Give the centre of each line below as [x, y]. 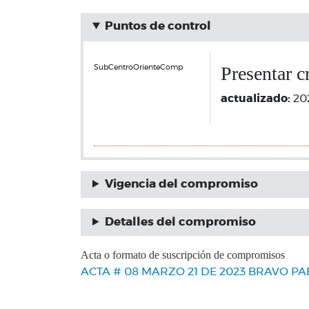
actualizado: [257, 99]
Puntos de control [158, 26]
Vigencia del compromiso [181, 184]
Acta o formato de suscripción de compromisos [183, 255]
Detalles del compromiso [180, 222]
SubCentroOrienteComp [138, 67]
